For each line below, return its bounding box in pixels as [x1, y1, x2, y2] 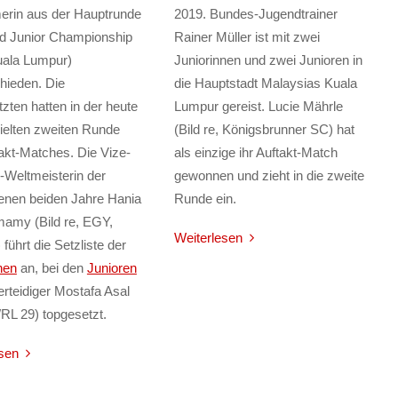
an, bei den [16, 260, 87, 276]
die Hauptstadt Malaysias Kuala [173, 76, 357, 92]
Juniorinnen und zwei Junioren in [173, 52, 362, 68]
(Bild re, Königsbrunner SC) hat [173, 122, 354, 138]
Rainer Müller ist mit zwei [173, 29, 320, 45]
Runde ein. [173, 191, 236, 207]
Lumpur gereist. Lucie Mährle [173, 99, 343, 115]
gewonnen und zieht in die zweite [173, 168, 364, 184]
